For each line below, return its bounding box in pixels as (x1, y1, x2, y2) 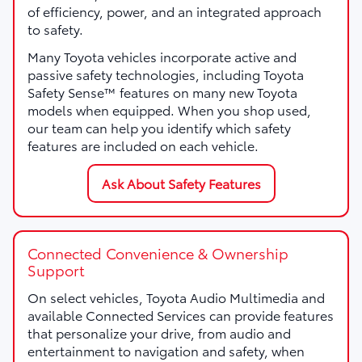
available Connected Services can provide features (27, 305, 334, 324)
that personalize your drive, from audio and (27, 322, 291, 342)
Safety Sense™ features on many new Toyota (27, 82, 297, 101)
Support (27, 259, 84, 280)
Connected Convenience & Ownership (27, 242, 288, 263)
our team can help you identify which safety (27, 117, 291, 137)
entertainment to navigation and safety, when (27, 340, 305, 360)
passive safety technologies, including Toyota (27, 64, 304, 83)
